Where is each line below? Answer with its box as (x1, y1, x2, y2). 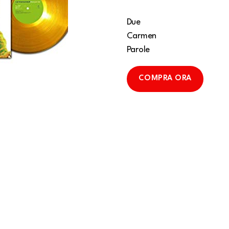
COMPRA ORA (138, 75, 192, 83)
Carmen (126, 31, 157, 40)
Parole (126, 45, 150, 54)
